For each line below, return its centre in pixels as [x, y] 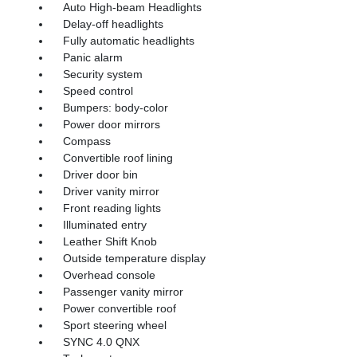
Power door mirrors [111, 124]
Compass [86, 141]
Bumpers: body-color [115, 107]
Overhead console [109, 275]
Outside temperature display [134, 258]
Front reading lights [112, 208]
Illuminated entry [104, 224]
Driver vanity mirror [111, 191]
